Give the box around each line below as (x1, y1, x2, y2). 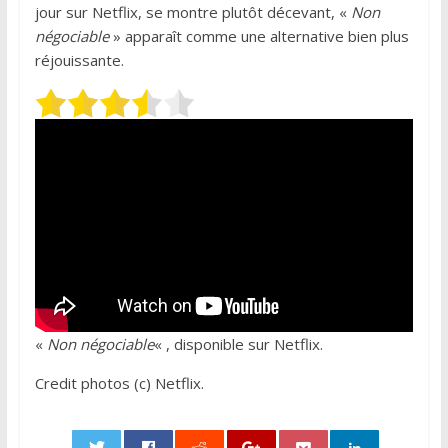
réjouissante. (34, 50, 124, 70)
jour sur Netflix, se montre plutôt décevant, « (34, 2, 351, 22)
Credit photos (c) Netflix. (34, 372, 204, 393)
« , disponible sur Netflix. (153, 333, 323, 354)
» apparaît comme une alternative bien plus (108, 26, 409, 46)
